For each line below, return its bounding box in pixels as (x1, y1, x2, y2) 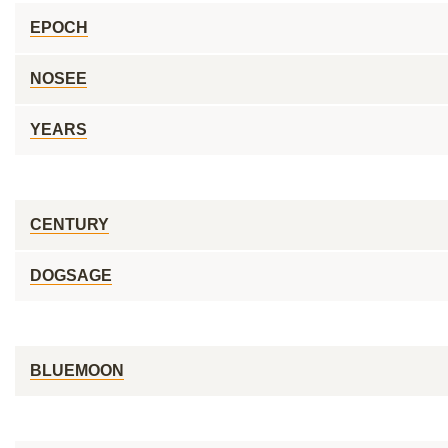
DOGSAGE (30, 267, 112, 284)
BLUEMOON (30, 362, 124, 379)
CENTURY (30, 216, 109, 233)
